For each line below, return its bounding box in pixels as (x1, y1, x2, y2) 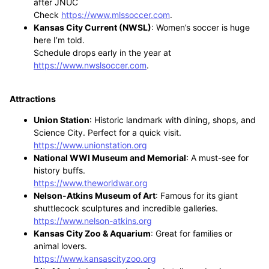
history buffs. (34, 165, 85, 175)
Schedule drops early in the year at (34, 47, 171, 58)
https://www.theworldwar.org (34, 178, 148, 188)
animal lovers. (34, 241, 87, 251)
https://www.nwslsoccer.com (34, 60, 147, 70)
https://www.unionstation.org (34, 140, 147, 150)
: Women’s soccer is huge (151, 22, 250, 32)
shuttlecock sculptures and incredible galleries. (34, 203, 218, 213)
